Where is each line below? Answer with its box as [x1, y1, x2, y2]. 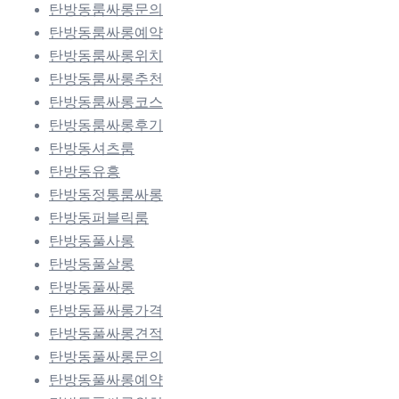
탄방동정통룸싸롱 [49, 187, 163, 203]
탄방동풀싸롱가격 [49, 303, 163, 319]
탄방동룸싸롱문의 [49, 2, 163, 18]
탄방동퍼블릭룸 [49, 210, 149, 226]
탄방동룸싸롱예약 [49, 25, 163, 41]
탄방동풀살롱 [49, 256, 134, 273]
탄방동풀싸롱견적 [49, 326, 163, 342]
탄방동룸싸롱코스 [49, 94, 163, 110]
